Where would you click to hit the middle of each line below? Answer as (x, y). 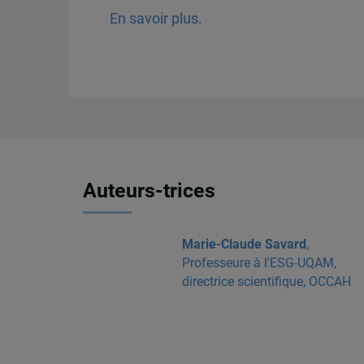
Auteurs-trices (149, 191)
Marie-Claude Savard (244, 244)
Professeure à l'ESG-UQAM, (259, 262)
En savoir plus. (156, 18)
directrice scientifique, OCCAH (266, 281)
